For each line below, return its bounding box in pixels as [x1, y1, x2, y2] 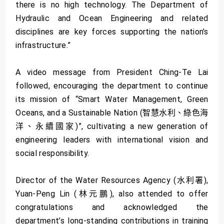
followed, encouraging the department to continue [15, 81, 208, 91]
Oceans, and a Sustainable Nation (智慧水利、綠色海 [15, 108, 208, 118]
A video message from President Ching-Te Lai [15, 67, 208, 77]
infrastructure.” [15, 40, 71, 50]
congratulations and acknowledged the [15, 202, 208, 212]
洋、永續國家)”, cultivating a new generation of [15, 121, 208, 131]
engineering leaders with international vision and [15, 135, 208, 145]
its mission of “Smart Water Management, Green [15, 94, 208, 104]
